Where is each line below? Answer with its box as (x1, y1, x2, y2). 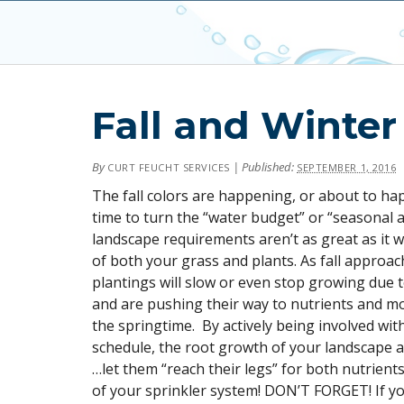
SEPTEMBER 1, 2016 (297, 161, 397, 174)
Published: (242, 159, 297, 175)
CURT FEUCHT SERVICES (107, 161, 230, 174)
